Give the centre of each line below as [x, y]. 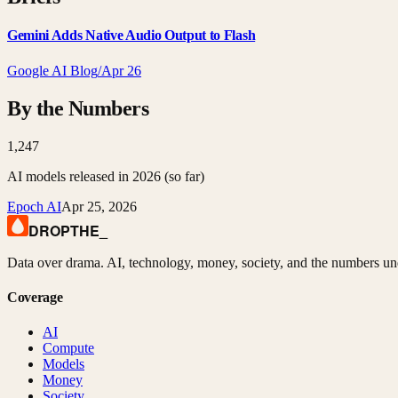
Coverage [35, 297]
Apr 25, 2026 [99, 206]
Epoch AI [34, 206]
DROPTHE [64, 230]
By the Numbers [78, 108]
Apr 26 [121, 70]
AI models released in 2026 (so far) [106, 176]
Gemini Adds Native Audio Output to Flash [131, 36]
